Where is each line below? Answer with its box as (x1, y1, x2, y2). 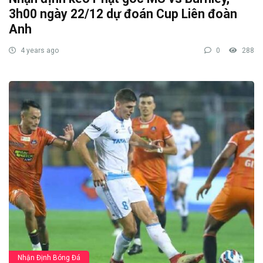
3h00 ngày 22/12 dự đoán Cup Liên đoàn (9, 6, 237, 21)
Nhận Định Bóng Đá (18, 253, 80, 262)
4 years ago (19, 46, 59, 55)
